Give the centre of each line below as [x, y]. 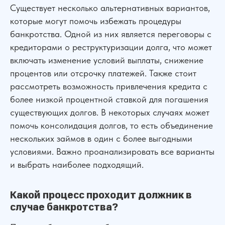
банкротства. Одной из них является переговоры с [111, 34]
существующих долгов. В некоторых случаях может [110, 112]
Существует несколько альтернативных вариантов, [110, 8]
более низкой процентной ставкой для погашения [109, 99]
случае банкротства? [64, 207]
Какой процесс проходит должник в [101, 195]
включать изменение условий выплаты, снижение [107, 60]
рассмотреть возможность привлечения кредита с [109, 86]
